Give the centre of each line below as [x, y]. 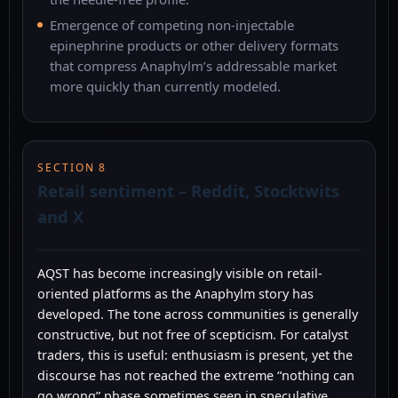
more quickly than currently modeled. [165, 86]
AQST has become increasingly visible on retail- [180, 274]
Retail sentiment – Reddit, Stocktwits [188, 190]
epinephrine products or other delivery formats [194, 45]
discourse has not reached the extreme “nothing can [196, 376]
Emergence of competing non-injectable [172, 24]
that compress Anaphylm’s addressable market [193, 65]
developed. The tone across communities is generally [198, 314]
